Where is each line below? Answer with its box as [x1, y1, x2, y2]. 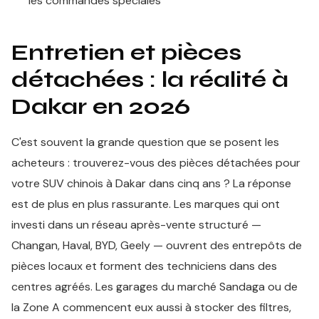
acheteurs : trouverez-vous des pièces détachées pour [11, 155, 300, 170]
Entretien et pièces [11, 38, 241, 66]
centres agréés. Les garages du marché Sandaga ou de [11, 279, 298, 294]
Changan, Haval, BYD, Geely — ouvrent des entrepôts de [11, 238, 302, 253]
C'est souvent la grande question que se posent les [11, 135, 279, 150]
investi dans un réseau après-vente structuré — [11, 217, 261, 232]
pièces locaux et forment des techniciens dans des [11, 258, 277, 273]
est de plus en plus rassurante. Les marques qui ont [11, 197, 280, 211]
